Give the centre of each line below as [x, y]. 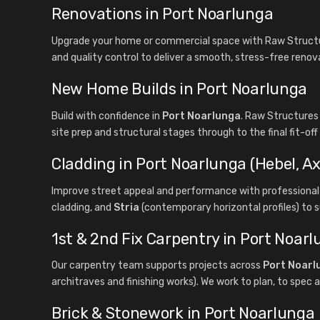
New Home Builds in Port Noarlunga [180, 89]
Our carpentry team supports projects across [157, 266]
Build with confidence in [107, 116]
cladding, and [82, 207]
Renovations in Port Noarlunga [162, 14]
